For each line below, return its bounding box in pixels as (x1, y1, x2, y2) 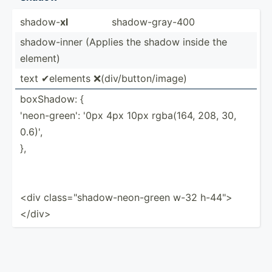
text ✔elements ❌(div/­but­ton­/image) (20, 72, 187, 84)
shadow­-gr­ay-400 (112, 15, 195, 28)
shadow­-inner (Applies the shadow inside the (20, 35, 227, 48)
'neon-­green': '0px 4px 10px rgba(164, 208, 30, (20, 109, 236, 121)
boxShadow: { (20, 92, 84, 105)
